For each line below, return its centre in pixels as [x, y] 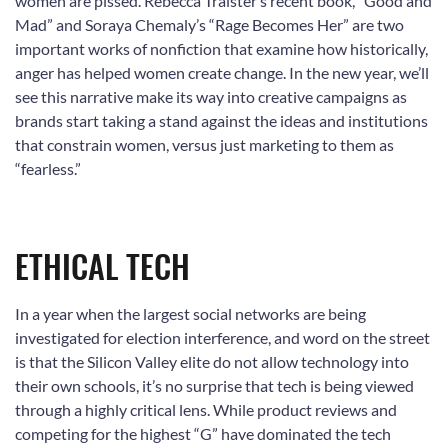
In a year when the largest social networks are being [190, 313]
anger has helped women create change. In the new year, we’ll [222, 72]
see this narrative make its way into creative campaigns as [211, 96]
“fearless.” [48, 168]
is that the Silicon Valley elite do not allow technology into [212, 361]
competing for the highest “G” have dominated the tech [203, 433]
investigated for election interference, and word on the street [222, 337]
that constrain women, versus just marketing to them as [204, 144]
